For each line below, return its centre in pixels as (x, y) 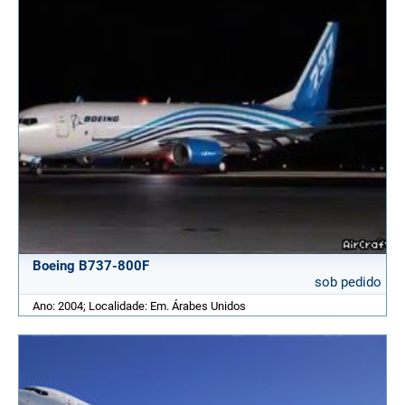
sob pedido (348, 282)
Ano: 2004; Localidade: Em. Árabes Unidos (139, 306)
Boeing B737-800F (91, 266)
